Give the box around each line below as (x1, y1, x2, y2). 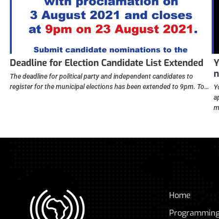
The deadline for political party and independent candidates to (10, 72, 193, 80)
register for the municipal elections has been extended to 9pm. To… (10, 82, 209, 90)
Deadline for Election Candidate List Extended (10, 56, 203, 69)
